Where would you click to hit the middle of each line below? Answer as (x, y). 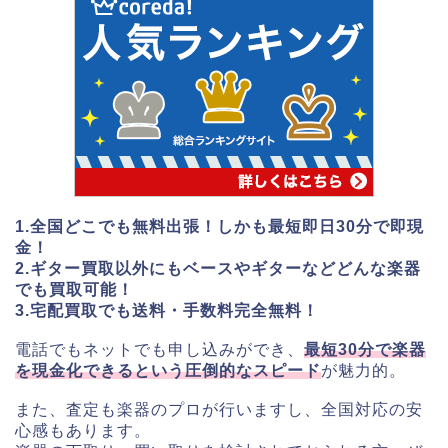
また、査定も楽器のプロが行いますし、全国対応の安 (219, 409)
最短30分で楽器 (365, 349)
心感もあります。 (83, 430)
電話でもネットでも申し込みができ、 (159, 349)
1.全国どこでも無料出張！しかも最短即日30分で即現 (219, 226)
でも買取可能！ (74, 289)
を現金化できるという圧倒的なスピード (168, 370)
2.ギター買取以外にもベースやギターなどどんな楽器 (218, 268)
